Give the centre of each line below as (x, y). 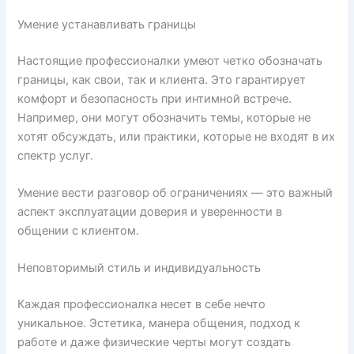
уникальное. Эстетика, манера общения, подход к (159, 324)
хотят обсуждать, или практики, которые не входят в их (177, 136)
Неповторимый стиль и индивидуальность (139, 268)
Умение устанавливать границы (107, 24)
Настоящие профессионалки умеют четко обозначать (170, 60)
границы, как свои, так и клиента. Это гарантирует (162, 79)
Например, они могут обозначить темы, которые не (164, 117)
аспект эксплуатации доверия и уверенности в (150, 211)
